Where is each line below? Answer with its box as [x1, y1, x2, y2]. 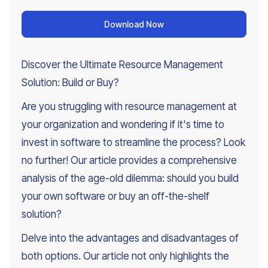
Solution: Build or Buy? [22, 76, 119, 89]
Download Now [104, 19, 164, 29]
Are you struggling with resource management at [22, 100, 237, 112]
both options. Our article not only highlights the [22, 249, 229, 262]
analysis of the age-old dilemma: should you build [22, 172, 239, 184]
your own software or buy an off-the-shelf [22, 190, 209, 202]
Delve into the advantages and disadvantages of [22, 232, 239, 244]
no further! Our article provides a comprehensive [22, 154, 237, 166]
